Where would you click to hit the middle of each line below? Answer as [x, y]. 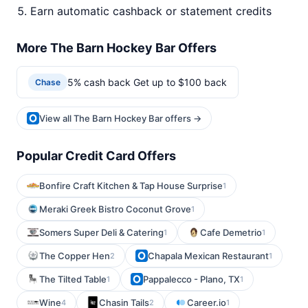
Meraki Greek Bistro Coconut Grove [115, 209]
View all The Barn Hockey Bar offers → [120, 118]
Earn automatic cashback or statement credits [151, 11]
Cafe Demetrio [231, 232]
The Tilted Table [73, 279]
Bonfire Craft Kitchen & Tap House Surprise [131, 186]
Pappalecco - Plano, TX [191, 279]
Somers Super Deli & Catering [101, 232]
